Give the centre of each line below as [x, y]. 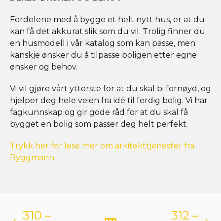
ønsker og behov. [44, 67]
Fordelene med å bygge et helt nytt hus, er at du [107, 20]
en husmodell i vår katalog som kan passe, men [103, 43]
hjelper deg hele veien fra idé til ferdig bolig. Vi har [109, 101]
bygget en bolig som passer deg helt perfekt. [99, 124]
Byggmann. [33, 158]
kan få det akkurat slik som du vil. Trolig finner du [108, 32]
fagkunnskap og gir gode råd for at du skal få [99, 112]
